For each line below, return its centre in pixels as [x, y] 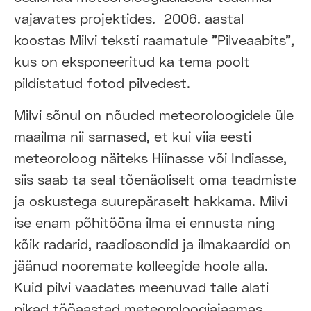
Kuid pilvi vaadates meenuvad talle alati [141, 286]
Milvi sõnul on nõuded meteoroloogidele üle [154, 114]
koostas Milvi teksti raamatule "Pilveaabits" [152, 39]
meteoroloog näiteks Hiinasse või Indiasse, [150, 157]
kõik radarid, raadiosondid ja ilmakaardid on [152, 243]
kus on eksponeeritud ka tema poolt [132, 61]
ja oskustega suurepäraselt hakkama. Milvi [151, 200]
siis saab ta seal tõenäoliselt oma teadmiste [155, 179]
